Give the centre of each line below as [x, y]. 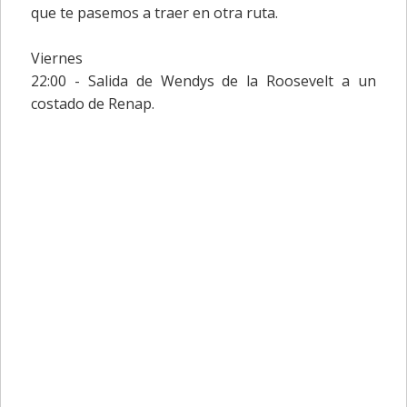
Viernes [56, 59]
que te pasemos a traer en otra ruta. [154, 13]
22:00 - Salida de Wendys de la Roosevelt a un [203, 81]
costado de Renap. [92, 104]
